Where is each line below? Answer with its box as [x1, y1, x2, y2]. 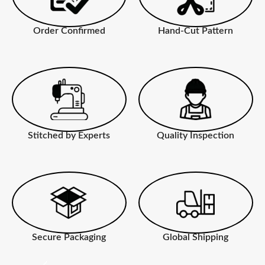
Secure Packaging [32, 232, 106, 242]
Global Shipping [163, 232, 229, 242]
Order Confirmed [33, 25, 105, 35]
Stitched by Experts [28, 130, 111, 140]
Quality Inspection [157, 130, 235, 140]
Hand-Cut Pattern [158, 25, 234, 35]
